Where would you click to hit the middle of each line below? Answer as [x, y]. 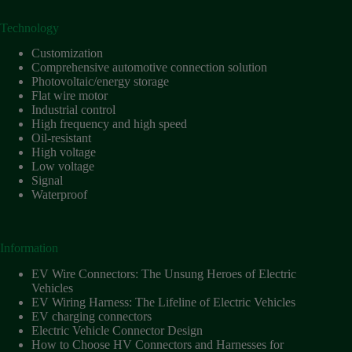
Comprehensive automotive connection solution [149, 68]
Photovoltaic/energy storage [100, 82]
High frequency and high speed [109, 124]
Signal [47, 181]
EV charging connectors [92, 317]
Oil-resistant [61, 138]
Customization [67, 53]
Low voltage [63, 167]
